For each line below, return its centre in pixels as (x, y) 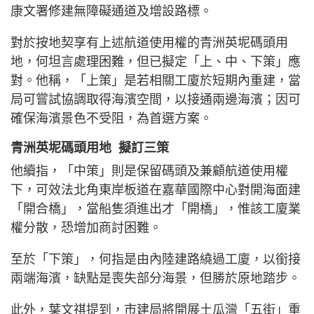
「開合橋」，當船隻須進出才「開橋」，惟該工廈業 (156, 209)
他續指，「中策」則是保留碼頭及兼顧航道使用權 (149, 171)
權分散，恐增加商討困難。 (86, 227)
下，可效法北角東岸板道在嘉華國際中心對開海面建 (156, 190)
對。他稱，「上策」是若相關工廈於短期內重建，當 (156, 80)
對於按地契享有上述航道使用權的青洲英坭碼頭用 (149, 42)
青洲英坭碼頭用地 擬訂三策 (90, 148)
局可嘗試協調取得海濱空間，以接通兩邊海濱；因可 (156, 99)
